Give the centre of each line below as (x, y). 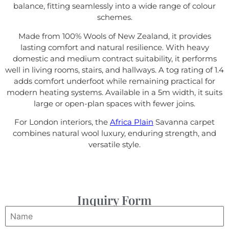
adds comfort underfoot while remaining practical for (114, 81)
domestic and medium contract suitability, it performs (114, 58)
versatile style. (114, 145)
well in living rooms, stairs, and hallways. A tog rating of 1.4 (114, 70)
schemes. (114, 17)
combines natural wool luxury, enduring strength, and (114, 133)
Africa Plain (132, 122)
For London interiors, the (62, 122)
